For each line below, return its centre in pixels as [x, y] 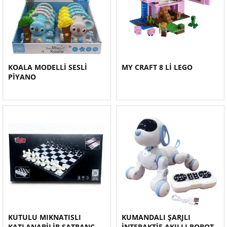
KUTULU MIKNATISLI [45, 217]
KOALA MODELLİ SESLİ [48, 67]
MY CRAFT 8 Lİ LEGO [157, 67]
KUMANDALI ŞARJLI [156, 217]
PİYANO [22, 77]
